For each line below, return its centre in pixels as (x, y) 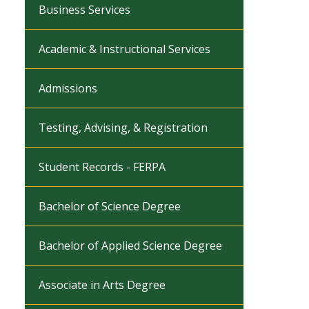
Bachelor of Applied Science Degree (130, 246)
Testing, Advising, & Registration (123, 128)
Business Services (84, 10)
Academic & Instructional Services (124, 49)
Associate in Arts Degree (102, 285)
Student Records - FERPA (102, 167)
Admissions (68, 88)
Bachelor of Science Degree (110, 206)
